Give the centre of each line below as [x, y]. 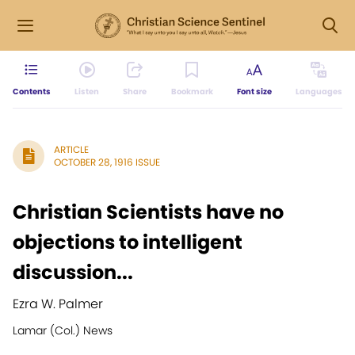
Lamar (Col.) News [63, 330]
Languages [319, 92]
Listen [87, 92]
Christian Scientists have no [148, 212]
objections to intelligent [128, 242]
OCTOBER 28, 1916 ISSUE [107, 162]
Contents [32, 92]
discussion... [73, 272]
